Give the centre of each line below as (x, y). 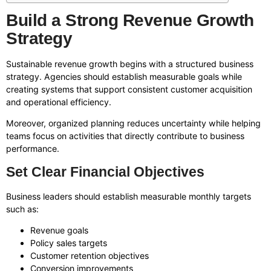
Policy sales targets (69, 243)
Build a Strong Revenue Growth (130, 20)
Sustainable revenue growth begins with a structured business (130, 64)
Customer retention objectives (90, 256)
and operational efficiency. (59, 102)
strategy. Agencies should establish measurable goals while (124, 76)
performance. (33, 149)
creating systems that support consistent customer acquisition (129, 89)
